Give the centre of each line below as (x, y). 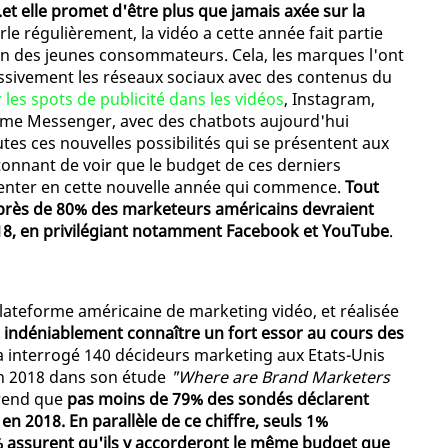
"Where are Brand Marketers (280, 377)
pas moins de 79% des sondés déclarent (218, 399)
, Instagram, (329, 99)
